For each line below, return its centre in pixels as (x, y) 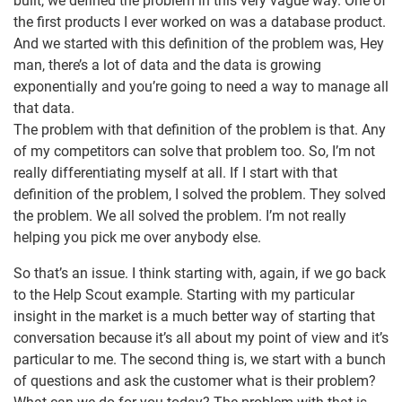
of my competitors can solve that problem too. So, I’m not (194, 152)
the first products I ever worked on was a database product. (200, 22)
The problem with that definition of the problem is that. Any (200, 130)
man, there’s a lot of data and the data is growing (167, 66)
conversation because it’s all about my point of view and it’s (201, 338)
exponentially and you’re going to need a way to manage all (201, 87)
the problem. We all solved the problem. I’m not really (180, 216)
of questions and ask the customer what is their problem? (195, 381)
